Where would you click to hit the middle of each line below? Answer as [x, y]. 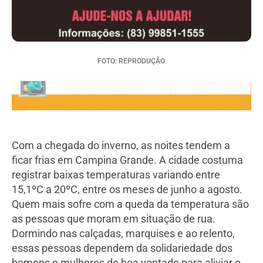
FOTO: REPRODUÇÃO [131, 61]
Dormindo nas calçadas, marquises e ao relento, [123, 234]
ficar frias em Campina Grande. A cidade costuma [127, 160]
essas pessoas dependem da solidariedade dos [122, 248]
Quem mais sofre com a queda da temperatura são [130, 204]
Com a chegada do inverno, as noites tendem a [121, 146]
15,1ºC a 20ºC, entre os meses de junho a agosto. [127, 190]
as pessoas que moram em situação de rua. [114, 219]
